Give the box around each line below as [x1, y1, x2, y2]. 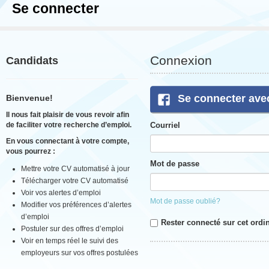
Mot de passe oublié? [150, 197, 220, 205]
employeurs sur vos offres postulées [21, 249, 138, 257]
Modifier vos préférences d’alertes [21, 201, 131, 209]
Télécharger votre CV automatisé [21, 177, 128, 185]
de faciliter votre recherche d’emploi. [6, 121, 131, 129]
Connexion [150, 53, 212, 67]
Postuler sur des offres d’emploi [21, 225, 124, 233]
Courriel [150, 121, 180, 130]
